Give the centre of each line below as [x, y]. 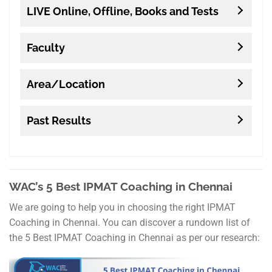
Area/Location [66, 84]
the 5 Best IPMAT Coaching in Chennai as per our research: [134, 237]
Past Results [59, 121]
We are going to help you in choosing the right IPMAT [122, 207]
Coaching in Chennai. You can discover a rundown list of [130, 222]
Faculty [46, 48]
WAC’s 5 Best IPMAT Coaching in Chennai [121, 187]
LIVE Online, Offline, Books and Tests [122, 12]
